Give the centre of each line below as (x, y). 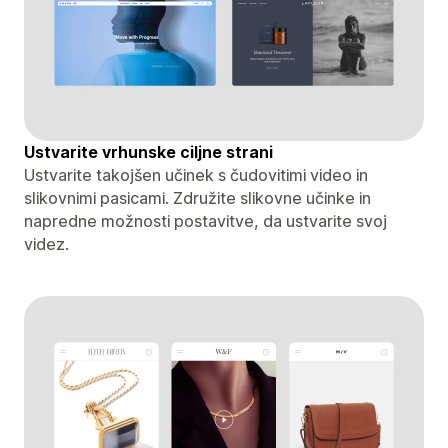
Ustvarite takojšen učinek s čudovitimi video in (196, 174)
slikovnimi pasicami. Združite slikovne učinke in (197, 197)
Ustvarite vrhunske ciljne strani (148, 151)
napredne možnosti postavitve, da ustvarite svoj (205, 220)
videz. (46, 243)
